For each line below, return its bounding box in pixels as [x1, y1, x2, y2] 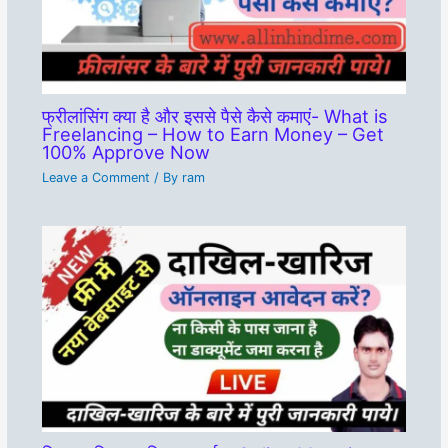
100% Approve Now [41, 141, 210, 164]
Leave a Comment [41, 169, 150, 185]
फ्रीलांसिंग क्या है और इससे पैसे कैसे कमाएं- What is [41, 105, 388, 128]
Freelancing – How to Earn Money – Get [41, 123, 384, 146]
